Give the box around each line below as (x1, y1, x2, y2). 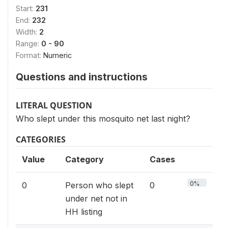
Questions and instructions (16, 71, 148, 83)
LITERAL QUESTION (16, 100, 92, 111)
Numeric (43, 51, 72, 60)
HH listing (65, 207, 102, 217)
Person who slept (65, 180, 133, 190)
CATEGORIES (16, 134, 66, 145)
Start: (16, 4, 36, 13)
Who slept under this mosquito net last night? (16, 113, 190, 124)
